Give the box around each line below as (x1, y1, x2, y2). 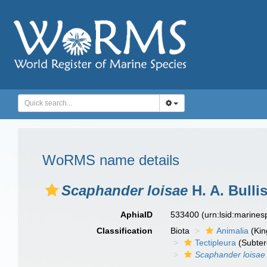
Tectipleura (195, 238, 237, 247)
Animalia (216, 226, 249, 235)
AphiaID (120, 210, 153, 219)
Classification (97, 226, 153, 235)
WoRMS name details (42, 152, 179, 168)
